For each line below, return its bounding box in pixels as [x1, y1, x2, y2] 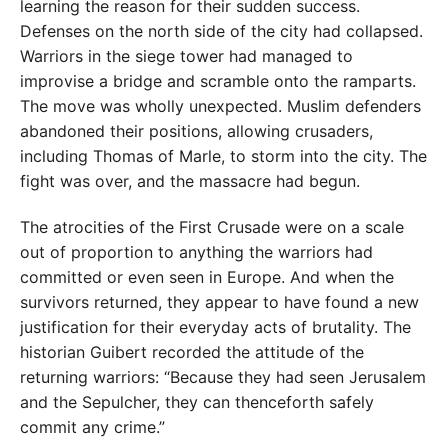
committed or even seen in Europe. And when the [20, 267, 394, 288]
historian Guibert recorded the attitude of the [20, 342, 364, 363]
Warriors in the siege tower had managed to [20, 46, 353, 67]
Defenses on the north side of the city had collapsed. [20, 21, 423, 42]
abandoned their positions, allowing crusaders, [20, 121, 373, 142]
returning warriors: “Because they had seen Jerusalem [20, 367, 426, 388]
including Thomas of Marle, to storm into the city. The [20, 146, 427, 167]
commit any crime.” [20, 417, 165, 438]
